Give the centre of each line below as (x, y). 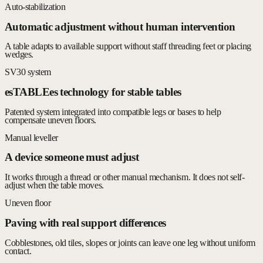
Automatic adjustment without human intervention (120, 26)
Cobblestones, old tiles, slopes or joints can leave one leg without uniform (130, 242)
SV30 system (28, 72)
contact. (18, 251)
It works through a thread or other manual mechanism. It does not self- (125, 177)
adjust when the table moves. (54, 186)
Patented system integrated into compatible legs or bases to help (113, 112)
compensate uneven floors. (50, 120)
